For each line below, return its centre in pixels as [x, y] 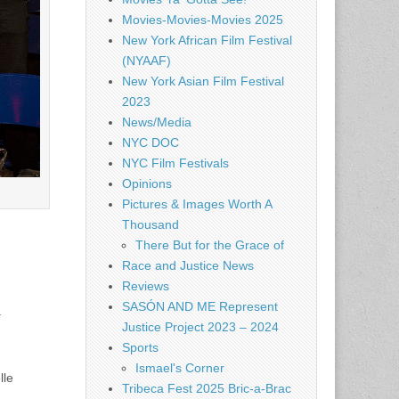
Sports [140, 347]
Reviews [146, 286]
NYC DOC [151, 142]
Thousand [151, 224]
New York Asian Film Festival [203, 81]
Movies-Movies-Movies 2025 [203, 20]
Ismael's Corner [180, 368]
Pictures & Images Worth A [197, 204]
